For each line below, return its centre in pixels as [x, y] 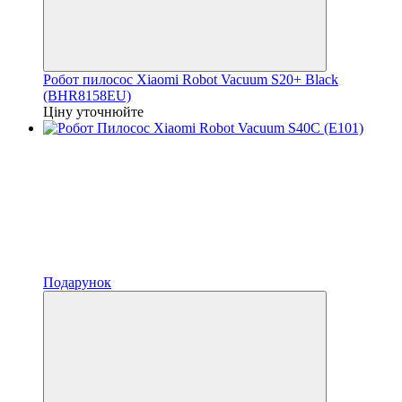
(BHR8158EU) [87, 95]
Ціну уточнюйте [93, 111]
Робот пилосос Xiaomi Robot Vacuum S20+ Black [191, 79]
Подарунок [77, 282]
